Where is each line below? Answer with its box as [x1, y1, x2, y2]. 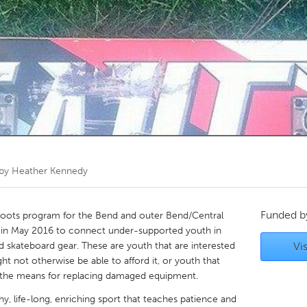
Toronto [89, 21, 125, 32]
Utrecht [89, 144, 123, 156]
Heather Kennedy [12, 165, 88, 177]
